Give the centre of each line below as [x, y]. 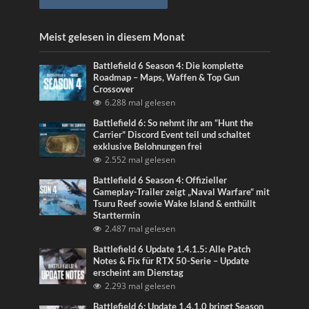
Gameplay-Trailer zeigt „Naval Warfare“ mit [182, 192]
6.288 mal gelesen [140, 103]
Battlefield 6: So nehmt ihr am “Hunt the [173, 123]
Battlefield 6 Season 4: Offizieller [160, 181]
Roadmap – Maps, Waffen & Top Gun [167, 78]
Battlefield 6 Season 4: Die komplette [169, 66]
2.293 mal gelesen [140, 286]
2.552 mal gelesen [140, 160]
